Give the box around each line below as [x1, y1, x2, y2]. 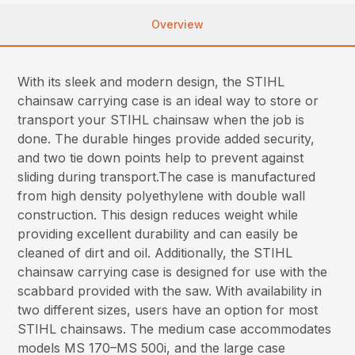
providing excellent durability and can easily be [17, 225, 299, 242]
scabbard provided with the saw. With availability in [17, 282, 323, 299]
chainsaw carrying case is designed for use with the [17, 263, 328, 280]
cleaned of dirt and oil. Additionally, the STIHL [17, 244, 293, 261]
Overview [151, 17, 204, 31]
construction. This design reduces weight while [17, 206, 299, 223]
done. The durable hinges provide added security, [17, 130, 315, 147]
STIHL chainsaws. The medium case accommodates [17, 320, 332, 337]
